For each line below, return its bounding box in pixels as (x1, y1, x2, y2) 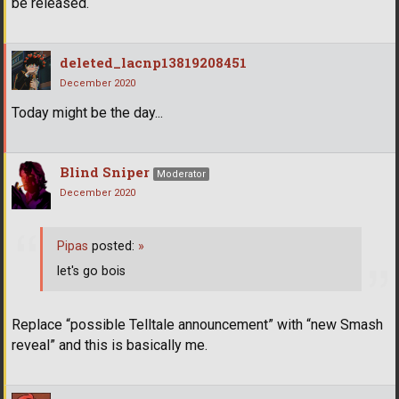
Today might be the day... (12, 104, 163, 122)
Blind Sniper (60, 163, 150, 182)
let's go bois (57, 263, 126, 279)
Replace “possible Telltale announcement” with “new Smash (12, 316, 383, 334)
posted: (88, 238, 138, 254)
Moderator (157, 168, 206, 181)
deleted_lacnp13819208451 (60, 53, 247, 72)
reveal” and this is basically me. (12, 337, 208, 354)
